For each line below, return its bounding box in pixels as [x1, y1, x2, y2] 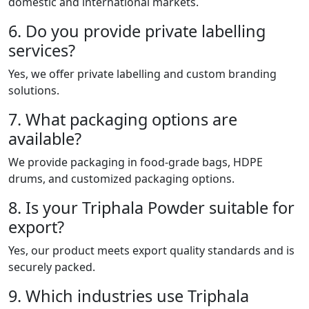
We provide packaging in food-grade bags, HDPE [8, 154, 263, 170]
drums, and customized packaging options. [8, 171, 235, 187]
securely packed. [8, 259, 95, 275]
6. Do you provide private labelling [8, 20, 266, 43]
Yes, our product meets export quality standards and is [8, 243, 295, 259]
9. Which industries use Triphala [8, 285, 249, 308]
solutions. [8, 83, 59, 99]
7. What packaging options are [8, 108, 237, 131]
